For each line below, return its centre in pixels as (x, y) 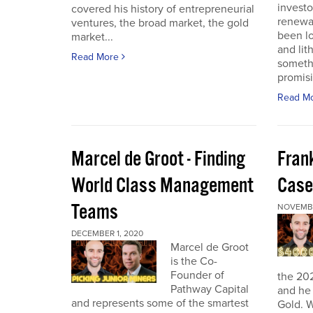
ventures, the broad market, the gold (160, 23)
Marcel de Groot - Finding (158, 160)
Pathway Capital (209, 289)
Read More (96, 57)
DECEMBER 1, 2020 (107, 233)
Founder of (197, 275)
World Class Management (162, 186)
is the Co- (194, 261)
